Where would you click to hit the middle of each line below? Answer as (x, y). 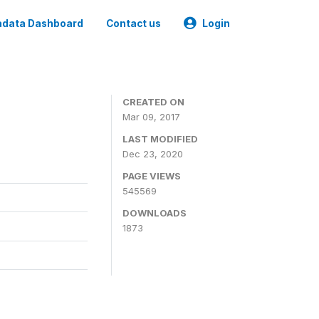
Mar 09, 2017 (151, 117)
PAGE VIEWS (152, 176)
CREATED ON (153, 102)
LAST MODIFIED (160, 139)
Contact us (134, 23)
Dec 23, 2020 (153, 154)
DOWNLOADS (155, 213)
